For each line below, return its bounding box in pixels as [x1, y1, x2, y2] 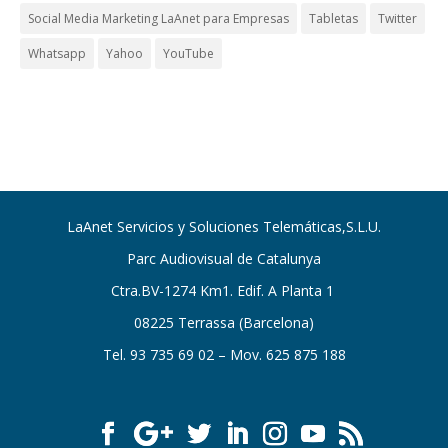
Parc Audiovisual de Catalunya [127, 249, 321, 268]
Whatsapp [28, 45, 86, 62]
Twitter [378, 10, 417, 27]
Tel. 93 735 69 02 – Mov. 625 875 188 [102, 345, 346, 364]
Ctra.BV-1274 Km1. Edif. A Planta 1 [110, 281, 338, 300]
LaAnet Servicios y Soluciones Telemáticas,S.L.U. [67, 217, 381, 236]
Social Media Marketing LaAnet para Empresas [28, 10, 289, 27]
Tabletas [309, 10, 358, 27]
